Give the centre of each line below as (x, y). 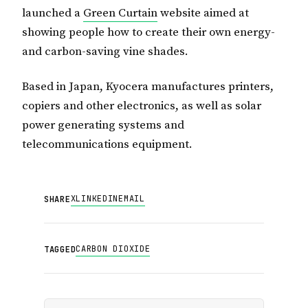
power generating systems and (103, 125)
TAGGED (60, 250)
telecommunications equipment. (107, 145)
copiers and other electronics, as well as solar (142, 106)
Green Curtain (120, 13)
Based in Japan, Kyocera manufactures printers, (148, 87)
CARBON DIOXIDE (113, 249)
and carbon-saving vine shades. (105, 51)
